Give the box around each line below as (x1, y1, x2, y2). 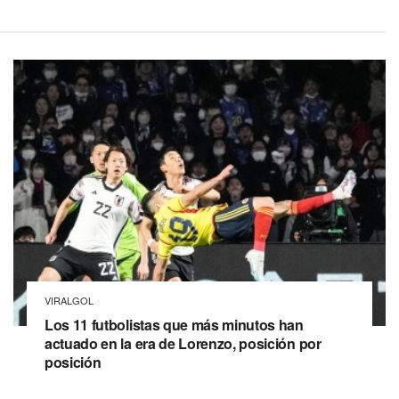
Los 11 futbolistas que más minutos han (45, 314, 304, 336)
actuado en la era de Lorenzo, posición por (45, 333, 322, 354)
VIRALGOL (45, 293, 94, 308)
